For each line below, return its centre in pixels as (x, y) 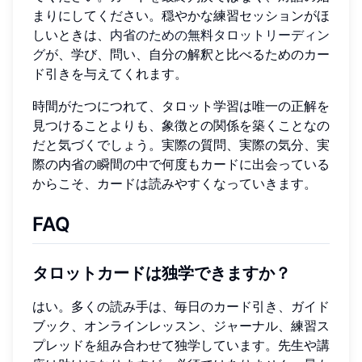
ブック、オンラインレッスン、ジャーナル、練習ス (181, 325)
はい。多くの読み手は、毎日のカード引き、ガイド (181, 306)
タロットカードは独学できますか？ (162, 273)
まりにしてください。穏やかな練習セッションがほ (181, 16)
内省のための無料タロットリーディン (220, 35)
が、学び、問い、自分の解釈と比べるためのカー (187, 55)
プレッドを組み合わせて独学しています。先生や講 (181, 345)
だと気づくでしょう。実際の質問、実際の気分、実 (181, 145)
